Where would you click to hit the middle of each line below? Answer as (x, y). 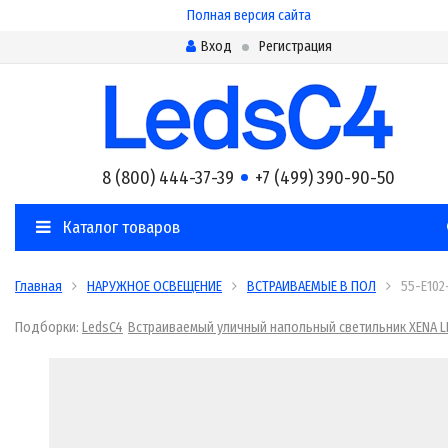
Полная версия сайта (248, 15)
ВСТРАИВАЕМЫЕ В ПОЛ (311, 286)
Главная (38, 286)
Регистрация (295, 46)
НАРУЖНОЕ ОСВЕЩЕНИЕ (154, 286)
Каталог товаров (119, 227)
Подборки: (48, 327)
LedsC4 (102, 327)
